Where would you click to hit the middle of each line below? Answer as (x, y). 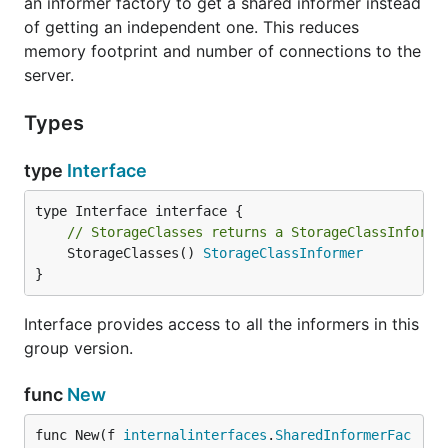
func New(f (79, 435)
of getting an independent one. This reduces (191, 27)
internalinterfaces (195, 435)
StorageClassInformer (283, 253)
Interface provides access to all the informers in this (221, 324)
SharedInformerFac (343, 435)
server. (49, 75)
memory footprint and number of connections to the (222, 51)
